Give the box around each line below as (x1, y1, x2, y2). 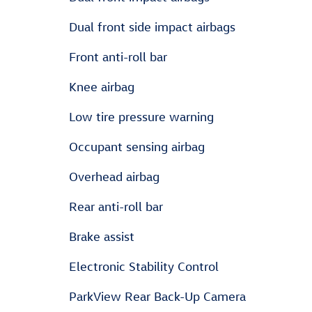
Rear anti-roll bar (69, 199, 163, 214)
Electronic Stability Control (69, 259, 219, 274)
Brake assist (69, 229, 134, 244)
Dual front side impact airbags (69, 19, 235, 35)
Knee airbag (69, 79, 134, 95)
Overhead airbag (69, 169, 159, 185)
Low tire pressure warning (69, 109, 214, 125)
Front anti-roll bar (69, 49, 167, 65)
